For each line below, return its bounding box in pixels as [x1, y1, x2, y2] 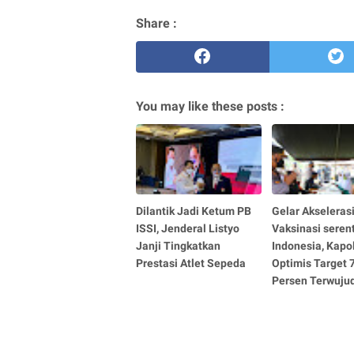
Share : [136, 15, 177, 31]
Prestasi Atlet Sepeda [136, 256, 246, 269]
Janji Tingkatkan [136, 239, 220, 252]
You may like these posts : [136, 98, 284, 114]
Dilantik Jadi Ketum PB [136, 204, 251, 217]
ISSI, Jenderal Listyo [136, 221, 239, 235]
